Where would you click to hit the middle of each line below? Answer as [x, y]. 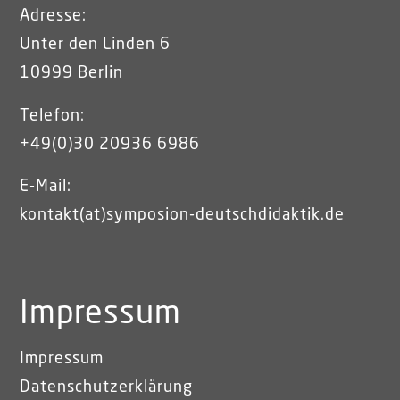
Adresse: [54, 17]
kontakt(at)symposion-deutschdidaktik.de [183, 216]
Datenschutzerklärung [107, 388]
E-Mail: [46, 187]
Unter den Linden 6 [96, 45]
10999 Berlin [72, 74]
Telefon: [53, 116]
